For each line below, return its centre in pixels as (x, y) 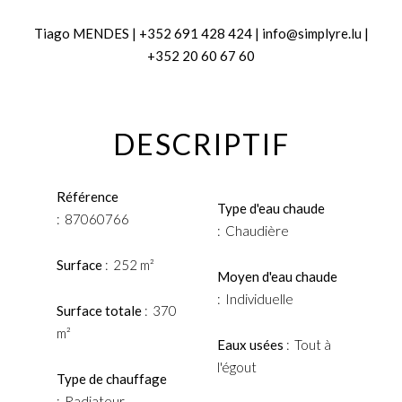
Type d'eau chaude (271, 208)
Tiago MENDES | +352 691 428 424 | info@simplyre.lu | (201, 33)
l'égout (236, 367)
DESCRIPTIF (201, 144)
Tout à (312, 344)
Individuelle (259, 298)
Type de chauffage (112, 379)
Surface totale (100, 310)
